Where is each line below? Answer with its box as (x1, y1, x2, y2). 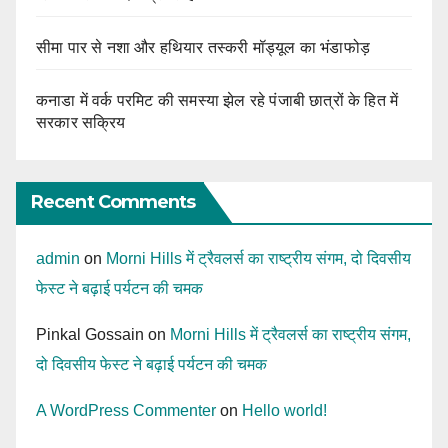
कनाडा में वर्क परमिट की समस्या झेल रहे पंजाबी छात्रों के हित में (36, 92, 399, 110)
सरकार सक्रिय (36, 114, 126, 132)
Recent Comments (31, 191, 196, 214)
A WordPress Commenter (36, 402, 216, 420)
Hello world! (242, 402, 327, 420)
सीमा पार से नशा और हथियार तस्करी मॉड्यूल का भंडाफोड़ (36, 39, 370, 57)
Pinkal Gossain (36, 326, 144, 344)
